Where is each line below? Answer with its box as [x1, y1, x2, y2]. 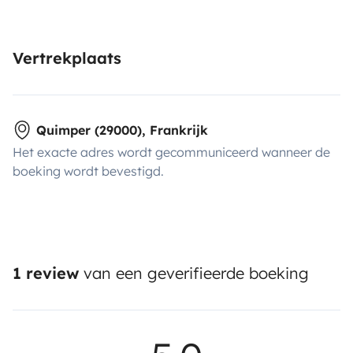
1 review [13, 262, 79, 283]
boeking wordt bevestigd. [13, 162, 164, 179]
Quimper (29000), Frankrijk [36, 121, 208, 138]
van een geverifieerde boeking [79, 262, 309, 283]
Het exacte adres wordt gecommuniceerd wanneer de [13, 143, 330, 160]
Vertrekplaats [13, 47, 121, 68]
